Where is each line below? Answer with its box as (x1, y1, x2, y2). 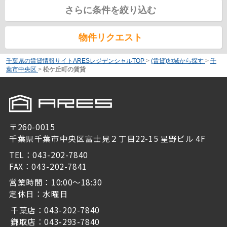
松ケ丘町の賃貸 (43, 65, 86, 73)
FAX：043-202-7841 (9, 160, 87, 172)
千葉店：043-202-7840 (10, 204, 100, 215)
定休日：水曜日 (9, 188, 68, 200)
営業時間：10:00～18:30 (9, 176, 102, 188)
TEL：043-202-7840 (9, 148, 88, 160)
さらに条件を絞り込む (65, 5, 156, 15)
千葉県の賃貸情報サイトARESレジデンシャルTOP (6, 57, 144, 64)
